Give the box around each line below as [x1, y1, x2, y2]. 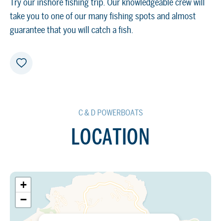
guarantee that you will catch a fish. [10, 24, 133, 35]
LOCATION [71, 123, 150, 149]
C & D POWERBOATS [78, 108, 143, 117]
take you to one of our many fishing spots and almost [10, 10, 196, 21]
